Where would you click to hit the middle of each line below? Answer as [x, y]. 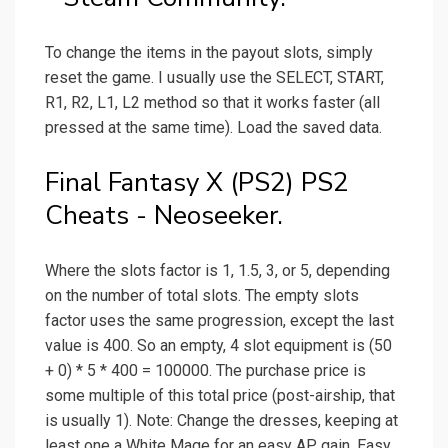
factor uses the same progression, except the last [219, 321]
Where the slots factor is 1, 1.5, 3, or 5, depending [217, 271]
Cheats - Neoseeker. [164, 216]
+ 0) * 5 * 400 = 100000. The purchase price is [205, 371]
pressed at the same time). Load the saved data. [213, 128]
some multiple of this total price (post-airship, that [220, 396]
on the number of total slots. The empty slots [202, 296]
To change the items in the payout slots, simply [209, 53]
